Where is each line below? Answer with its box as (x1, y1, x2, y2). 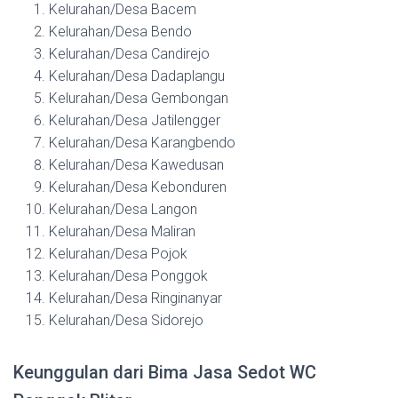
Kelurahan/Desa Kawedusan (49, 156, 224, 173)
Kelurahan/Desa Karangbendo (49, 134, 235, 151)
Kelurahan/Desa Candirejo (49, 45, 210, 62)
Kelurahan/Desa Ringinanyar (49, 290, 222, 306)
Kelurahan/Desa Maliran (49, 223, 195, 240)
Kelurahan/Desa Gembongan (49, 90, 228, 107)
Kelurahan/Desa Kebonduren (49, 179, 227, 195)
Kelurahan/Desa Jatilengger (49, 112, 220, 129)
